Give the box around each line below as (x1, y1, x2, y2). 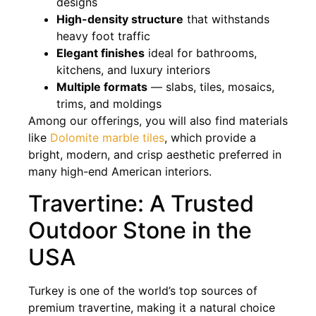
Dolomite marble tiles (50, 130, 164, 145)
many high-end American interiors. (28, 164, 212, 179)
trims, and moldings (56, 97, 162, 111)
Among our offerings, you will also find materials (28, 114, 288, 128)
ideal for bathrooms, (145, 46, 257, 61)
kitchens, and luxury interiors (56, 63, 210, 78)
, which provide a (164, 130, 256, 145)
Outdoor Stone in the (28, 216, 252, 244)
